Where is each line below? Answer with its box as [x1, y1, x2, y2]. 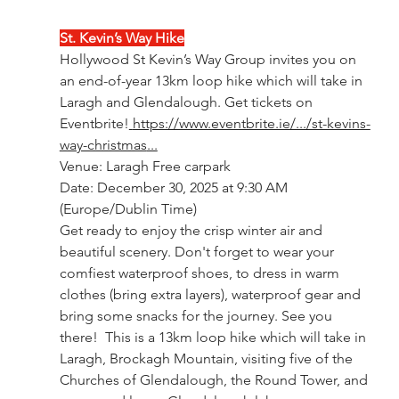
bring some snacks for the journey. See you [59, 306, 336, 324]
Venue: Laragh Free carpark [59, 157, 231, 175]
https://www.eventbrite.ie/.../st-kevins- [132, 114, 370, 132]
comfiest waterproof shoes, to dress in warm [59, 264, 343, 281]
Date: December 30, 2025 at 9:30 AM [59, 178, 291, 196]
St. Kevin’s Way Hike [59, 28, 184, 46]
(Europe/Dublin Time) [59, 199, 197, 217]
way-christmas [59, 135, 147, 153]
